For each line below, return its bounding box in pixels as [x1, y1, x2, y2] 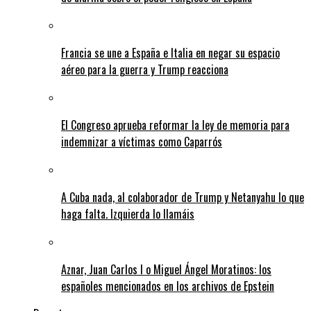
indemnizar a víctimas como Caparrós [61, 133, 222, 151]
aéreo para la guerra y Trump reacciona [61, 61, 228, 78]
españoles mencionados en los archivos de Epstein [61, 278, 274, 295]
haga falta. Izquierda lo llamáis [61, 205, 194, 223]
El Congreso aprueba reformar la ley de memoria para [61, 117, 289, 134]
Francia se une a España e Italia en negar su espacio [61, 44, 280, 62]
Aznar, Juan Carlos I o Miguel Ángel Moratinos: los [61, 261, 271, 278]
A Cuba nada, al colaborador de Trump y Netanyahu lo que [61, 189, 304, 206]
